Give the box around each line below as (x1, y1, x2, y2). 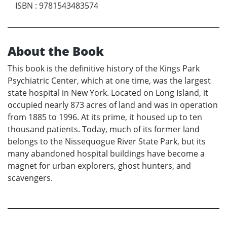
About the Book (8, 43, 104, 60)
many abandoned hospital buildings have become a (8, 148, 205, 160)
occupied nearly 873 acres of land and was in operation (8, 99, 218, 111)
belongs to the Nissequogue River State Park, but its (8, 136, 206, 147)
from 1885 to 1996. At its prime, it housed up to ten (8, 111, 202, 123)
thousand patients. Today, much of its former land (8, 124, 200, 135)
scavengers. (8, 172, 53, 184)
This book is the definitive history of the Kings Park (8, 63, 200, 74)
